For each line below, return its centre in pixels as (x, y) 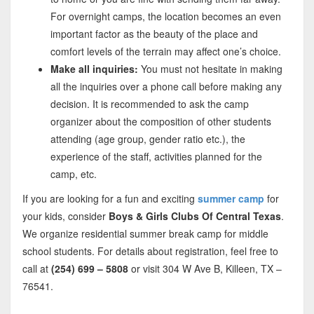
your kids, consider (64, 216)
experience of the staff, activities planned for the (156, 157)
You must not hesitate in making (211, 69)
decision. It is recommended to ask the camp (149, 104)
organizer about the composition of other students (161, 122)
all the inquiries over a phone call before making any (166, 87)
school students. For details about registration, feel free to (150, 251)
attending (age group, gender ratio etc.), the (148, 139)
